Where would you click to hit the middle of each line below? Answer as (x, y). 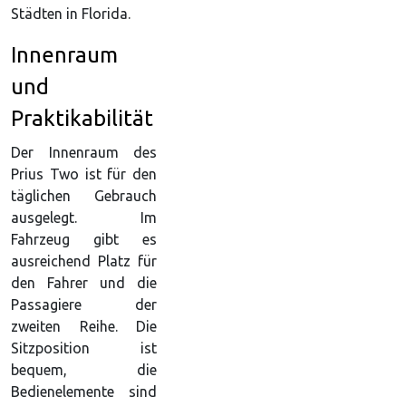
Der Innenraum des (84, 152)
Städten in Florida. (71, 13)
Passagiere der (84, 304)
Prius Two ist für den (84, 174)
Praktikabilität (82, 118)
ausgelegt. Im (84, 217)
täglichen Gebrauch (84, 195)
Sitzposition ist (84, 348)
